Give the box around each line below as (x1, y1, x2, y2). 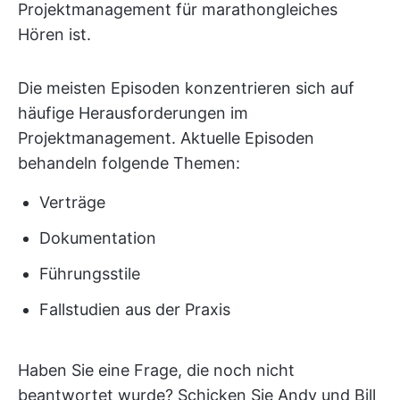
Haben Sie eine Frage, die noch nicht (18, 361, 295, 380)
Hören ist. (18, 25, 91, 45)
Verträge (39, 193, 105, 212)
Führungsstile (39, 264, 140, 284)
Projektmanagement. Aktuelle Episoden (18, 129, 314, 148)
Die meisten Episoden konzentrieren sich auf (18, 79, 354, 98)
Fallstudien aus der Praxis (39, 300, 230, 320)
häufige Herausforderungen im (18, 104, 248, 123)
